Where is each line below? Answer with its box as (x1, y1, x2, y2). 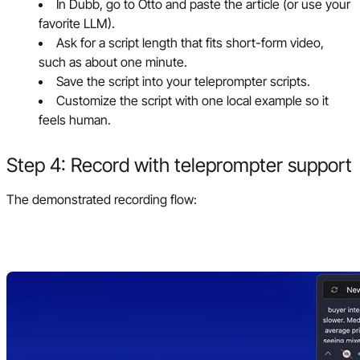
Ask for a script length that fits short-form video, (56, 34, 324, 51)
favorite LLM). (39, 14, 115, 31)
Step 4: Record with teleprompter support (6, 153, 352, 177)
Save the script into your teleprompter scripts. (56, 72, 310, 89)
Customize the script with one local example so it (56, 92, 329, 108)
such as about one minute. (39, 53, 187, 70)
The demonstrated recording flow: (6, 190, 197, 207)
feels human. (39, 111, 111, 128)
